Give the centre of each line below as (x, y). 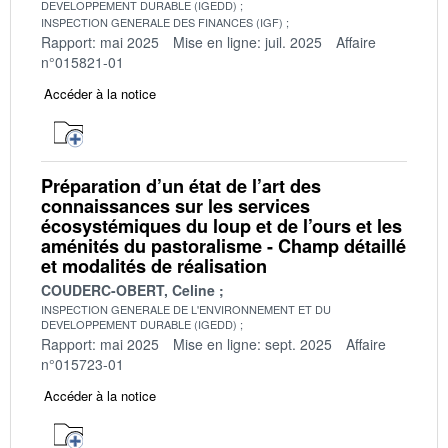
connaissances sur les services (175, 205)
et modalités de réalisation (154, 265)
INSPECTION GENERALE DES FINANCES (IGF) (162, 21)
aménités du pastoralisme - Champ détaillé (223, 245)
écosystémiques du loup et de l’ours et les (221, 225)
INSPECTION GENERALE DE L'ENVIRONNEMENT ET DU (186, 308)
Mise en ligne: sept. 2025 (252, 343)
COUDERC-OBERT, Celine (128, 289)
